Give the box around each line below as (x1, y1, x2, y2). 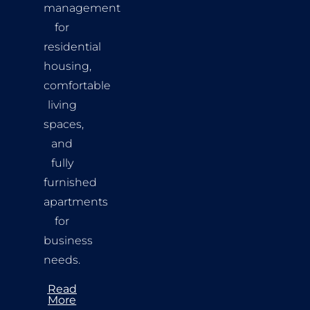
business (43, 234, 93, 248)
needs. (44, 253, 81, 267)
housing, (43, 60, 91, 73)
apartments (43, 195, 108, 209)
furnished (43, 176, 97, 190)
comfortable (43, 79, 111, 93)
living (47, 98, 77, 112)
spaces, (43, 118, 84, 131)
